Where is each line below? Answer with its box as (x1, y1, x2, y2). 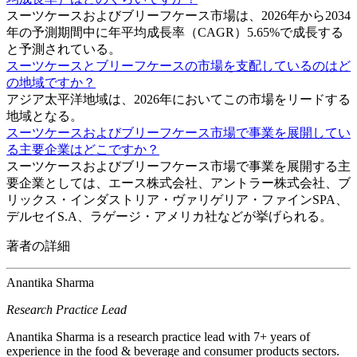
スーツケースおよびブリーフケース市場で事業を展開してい (6, 125, 351, 139)
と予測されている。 (6, 41, 121, 56)
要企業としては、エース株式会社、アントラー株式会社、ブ (6, 175, 351, 190)
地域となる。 (6, 108, 83, 123)
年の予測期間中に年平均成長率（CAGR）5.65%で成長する (6, 25, 343, 39)
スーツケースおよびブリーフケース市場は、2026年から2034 (6, 8, 351, 22)
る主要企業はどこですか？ (6, 142, 159, 156)
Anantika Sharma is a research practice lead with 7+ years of (6, 329, 310, 343)
